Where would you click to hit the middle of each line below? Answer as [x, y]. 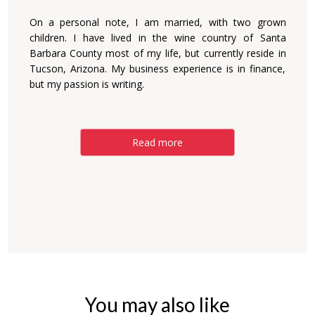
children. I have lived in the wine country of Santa [157, 38]
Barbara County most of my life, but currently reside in [157, 53]
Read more [157, 142]
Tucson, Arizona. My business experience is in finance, [157, 69]
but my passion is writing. [86, 84]
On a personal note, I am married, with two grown [157, 22]
